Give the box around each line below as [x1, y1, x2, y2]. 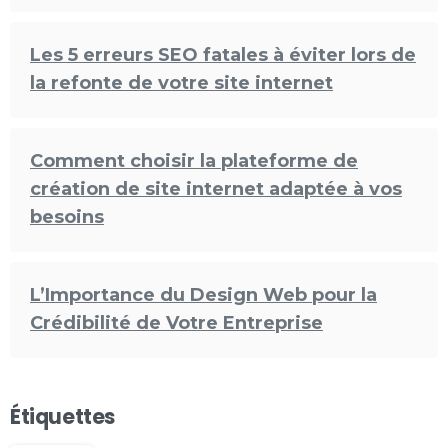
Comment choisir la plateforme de [30, 149, 358, 172]
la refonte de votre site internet [30, 71, 333, 94]
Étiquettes [10, 402, 115, 431]
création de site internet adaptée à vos [30, 177, 402, 200]
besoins [30, 205, 104, 228]
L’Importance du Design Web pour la [30, 283, 377, 306]
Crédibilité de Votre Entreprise [30, 311, 323, 334]
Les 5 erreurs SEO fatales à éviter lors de [30, 43, 416, 66]
